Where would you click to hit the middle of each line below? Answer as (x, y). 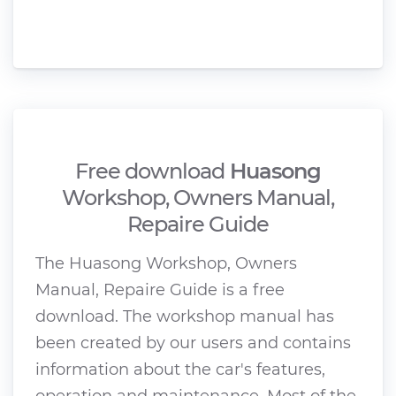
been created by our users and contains (193, 343)
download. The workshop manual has (185, 316)
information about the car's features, (180, 369)
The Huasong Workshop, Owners (166, 263)
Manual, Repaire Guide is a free (160, 289)
